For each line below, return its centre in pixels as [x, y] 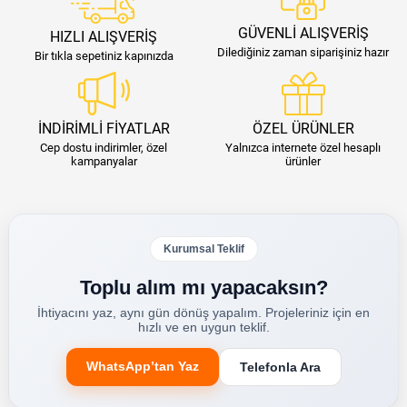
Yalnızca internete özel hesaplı [303, 147]
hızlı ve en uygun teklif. [203, 327]
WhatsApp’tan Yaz [142, 366]
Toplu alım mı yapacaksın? [203, 287]
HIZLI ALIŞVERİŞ [104, 36]
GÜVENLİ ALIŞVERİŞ [303, 33]
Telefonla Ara [280, 367]
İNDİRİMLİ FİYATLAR [104, 128]
